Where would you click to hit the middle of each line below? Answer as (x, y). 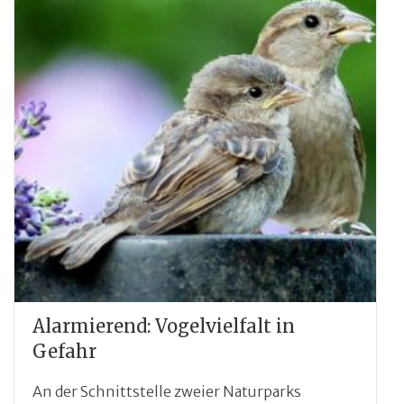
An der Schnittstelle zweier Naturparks (167, 392)
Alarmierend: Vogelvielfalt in (164, 326)
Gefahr (64, 352)
